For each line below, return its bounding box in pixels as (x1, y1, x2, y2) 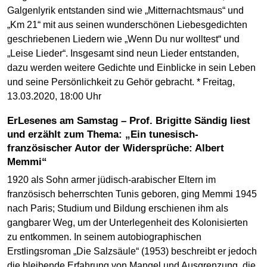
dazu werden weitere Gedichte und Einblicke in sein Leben (7, 63, 256, 73)
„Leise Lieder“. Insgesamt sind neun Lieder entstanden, (7, 48, 239, 59)
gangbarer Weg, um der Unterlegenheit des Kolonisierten (7, 217, 248, 228)
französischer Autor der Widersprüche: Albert (7, 142, 224, 154)
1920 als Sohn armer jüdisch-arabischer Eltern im (7, 174, 216, 185)
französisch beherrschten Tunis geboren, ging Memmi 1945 (7, 188, 257, 199)
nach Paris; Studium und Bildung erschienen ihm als (7, 203, 228, 213)
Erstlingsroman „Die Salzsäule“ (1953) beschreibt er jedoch (7, 246, 257, 256)
